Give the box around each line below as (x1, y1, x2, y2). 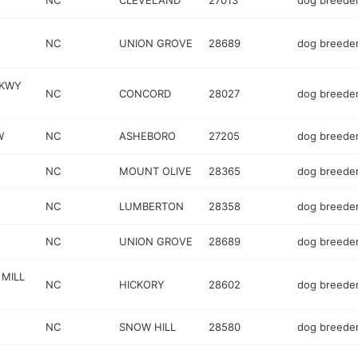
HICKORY (119, 277, 165, 291)
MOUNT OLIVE (119, 165, 193, 177)
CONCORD (119, 86, 172, 100)
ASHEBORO (119, 129, 177, 142)
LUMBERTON (119, 200, 185, 213)
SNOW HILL (119, 320, 177, 333)
